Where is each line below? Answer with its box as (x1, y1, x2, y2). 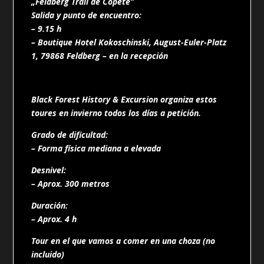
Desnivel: (31, 164, 67, 176)
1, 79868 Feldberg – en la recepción (31, 49, 169, 61)
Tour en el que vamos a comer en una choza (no (31, 235, 216, 246)
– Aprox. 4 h (31, 213, 77, 225)
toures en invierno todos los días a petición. (31, 107, 202, 118)
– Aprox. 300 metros (31, 177, 110, 189)
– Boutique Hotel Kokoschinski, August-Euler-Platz (31, 36, 227, 48)
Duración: (31, 199, 68, 211)
